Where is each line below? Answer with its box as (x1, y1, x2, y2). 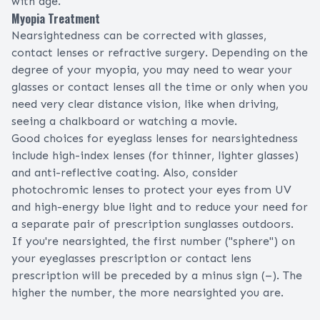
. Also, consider (156, 166, 238, 180)
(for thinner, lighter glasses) (145, 149, 299, 163)
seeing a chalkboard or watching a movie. (11, 114, 237, 129)
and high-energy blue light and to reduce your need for (11, 200, 308, 214)
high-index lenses (52, 149, 145, 163)
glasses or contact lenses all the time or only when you (11, 80, 308, 94)
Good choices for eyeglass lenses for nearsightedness (11, 131, 298, 146)
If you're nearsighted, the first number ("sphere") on (11, 234, 295, 249)
